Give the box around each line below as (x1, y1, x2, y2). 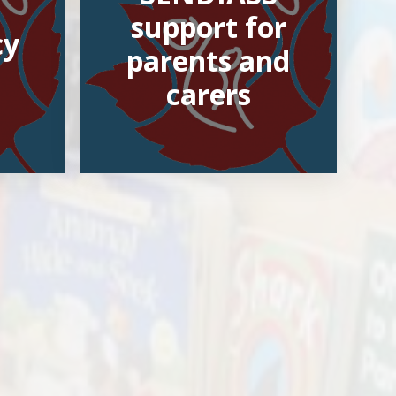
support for (130, 8, 286, 47)
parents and (126, 42, 291, 80)
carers (165, 75, 251, 114)
